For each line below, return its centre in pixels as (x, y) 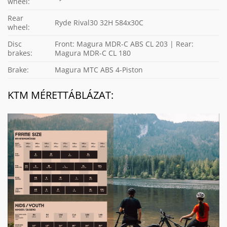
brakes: (20, 53)
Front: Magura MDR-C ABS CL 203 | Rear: (124, 44)
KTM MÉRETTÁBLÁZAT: (62, 94)
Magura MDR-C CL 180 (93, 53)
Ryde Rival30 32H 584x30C (99, 22)
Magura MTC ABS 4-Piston (99, 69)
